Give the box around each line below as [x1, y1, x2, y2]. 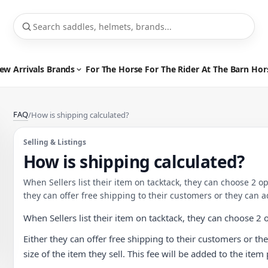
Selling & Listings [23, 137, 86, 147]
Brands [47, 63, 75, 75]
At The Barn [201, 63, 249, 75]
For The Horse [86, 63, 143, 75]
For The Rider [145, 63, 199, 75]
